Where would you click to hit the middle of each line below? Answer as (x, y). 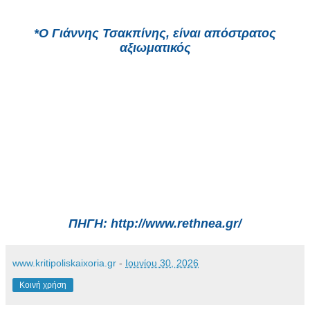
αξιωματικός (155, 48)
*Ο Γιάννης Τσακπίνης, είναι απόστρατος (155, 34)
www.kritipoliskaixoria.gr (64, 263)
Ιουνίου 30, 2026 (162, 263)
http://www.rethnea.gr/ (176, 224)
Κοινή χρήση (43, 285)
